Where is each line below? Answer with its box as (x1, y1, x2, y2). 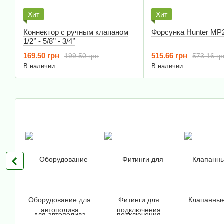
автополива (40, 206, 79, 214)
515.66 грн (151, 51, 188, 60)
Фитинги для (118, 196, 159, 204)
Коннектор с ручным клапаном (23, 28, 128, 37)
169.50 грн (23, 51, 59, 60)
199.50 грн (64, 51, 99, 60)
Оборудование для (28, 196, 91, 204)
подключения (116, 206, 161, 214)
